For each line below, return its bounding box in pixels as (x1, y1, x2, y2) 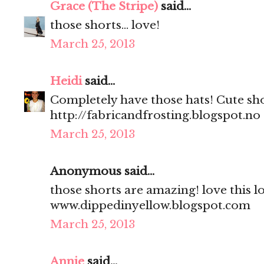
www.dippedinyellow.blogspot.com (50, 199, 250, 213)
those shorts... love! (50, 18, 160, 32)
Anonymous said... (50, 164, 154, 179)
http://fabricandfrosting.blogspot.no (50, 108, 260, 123)
